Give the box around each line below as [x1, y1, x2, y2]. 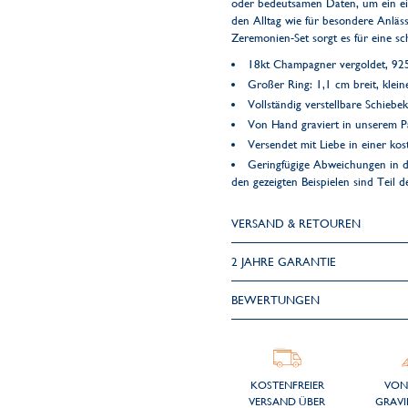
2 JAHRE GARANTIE [230, 255, 336, 269]
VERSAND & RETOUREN [230, 217, 361, 230]
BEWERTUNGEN [230, 293, 320, 307]
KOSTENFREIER [250, 379, 324, 392]
